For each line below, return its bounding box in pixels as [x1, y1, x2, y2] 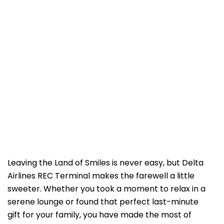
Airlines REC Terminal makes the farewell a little [7, 170, 194, 182]
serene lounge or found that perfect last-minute [7, 196, 198, 208]
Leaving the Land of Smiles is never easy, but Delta [7, 157, 203, 169]
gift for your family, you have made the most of [7, 209, 191, 221]
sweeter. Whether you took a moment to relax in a [7, 183, 205, 195]
